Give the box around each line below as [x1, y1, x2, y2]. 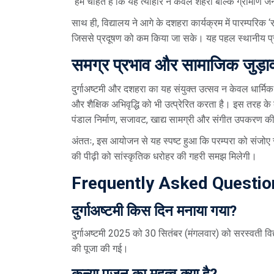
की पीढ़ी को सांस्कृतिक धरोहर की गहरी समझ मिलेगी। [72, 150, 257, 162]
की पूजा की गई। [72, 242, 128, 254]
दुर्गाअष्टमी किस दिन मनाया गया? [72, 202, 237, 220]
